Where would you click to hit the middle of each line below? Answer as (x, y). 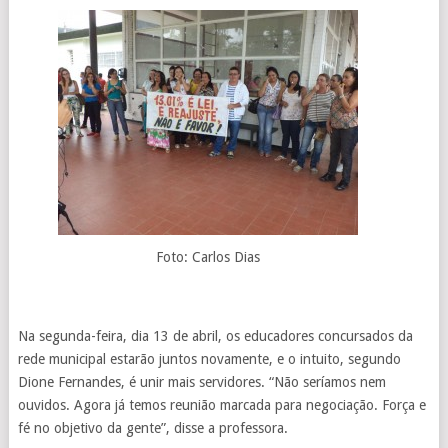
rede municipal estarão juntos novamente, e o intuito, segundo (209, 359)
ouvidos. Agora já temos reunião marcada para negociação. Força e (221, 405)
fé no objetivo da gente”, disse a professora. (152, 428)
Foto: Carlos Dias (207, 257)
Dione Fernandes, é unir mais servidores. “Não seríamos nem (201, 382)
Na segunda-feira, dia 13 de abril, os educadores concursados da (215, 336)
